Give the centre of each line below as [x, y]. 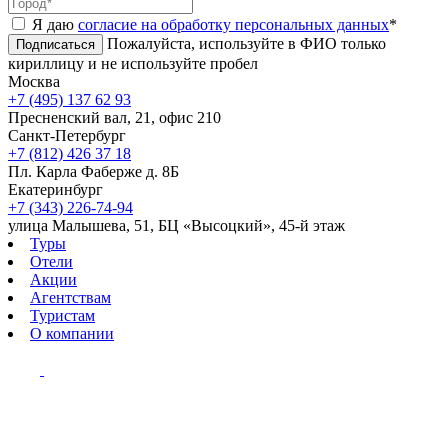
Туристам [62, 315]
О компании [72, 333]
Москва [34, 81]
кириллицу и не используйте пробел [133, 63]
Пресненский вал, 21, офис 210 [114, 117]
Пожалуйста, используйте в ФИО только [246, 43]
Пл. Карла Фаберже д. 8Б [93, 171]
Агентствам [70, 297]
